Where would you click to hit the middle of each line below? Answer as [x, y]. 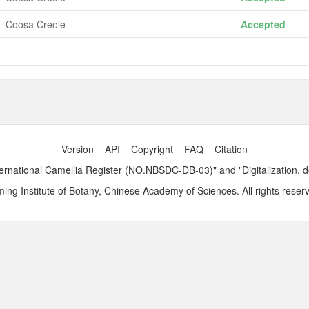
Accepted [263, 24]
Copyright [152, 149]
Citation [231, 149]
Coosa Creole [35, 24]
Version [78, 149]
